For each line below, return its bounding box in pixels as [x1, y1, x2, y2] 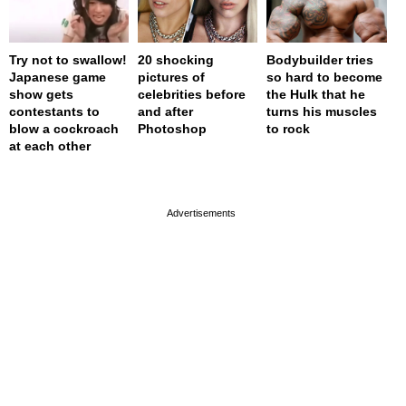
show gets [9, 87, 73, 102]
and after [138, 104, 194, 120]
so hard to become [266, 70, 383, 85]
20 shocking [138, 53, 215, 68]
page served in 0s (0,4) [140, 171, 255, 184]
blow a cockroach [9, 121, 119, 137]
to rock [266, 121, 311, 137]
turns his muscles [266, 104, 378, 120]
